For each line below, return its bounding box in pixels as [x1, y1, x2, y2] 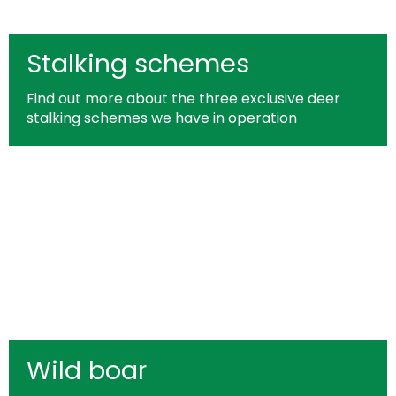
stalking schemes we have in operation [27, 108, 297, 128]
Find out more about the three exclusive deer [27, 88, 340, 109]
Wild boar [27, 353, 147, 388]
